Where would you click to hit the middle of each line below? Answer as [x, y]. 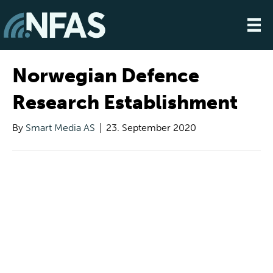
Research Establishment [125, 102]
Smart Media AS [60, 127]
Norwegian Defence [106, 75]
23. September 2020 [151, 127]
